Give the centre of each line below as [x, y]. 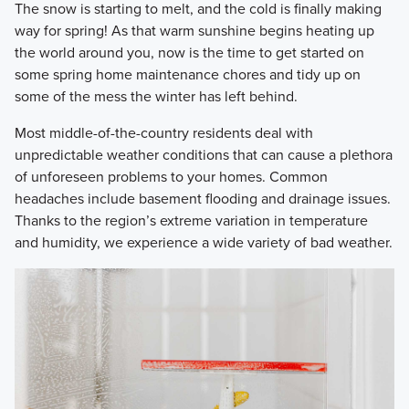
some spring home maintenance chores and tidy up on [187, 74]
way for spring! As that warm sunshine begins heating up [194, 30]
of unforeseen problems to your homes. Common [171, 176]
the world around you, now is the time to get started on [189, 52]
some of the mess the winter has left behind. [156, 96]
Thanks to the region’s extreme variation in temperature [191, 220]
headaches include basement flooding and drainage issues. [202, 198]
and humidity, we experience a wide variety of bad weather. [203, 242]
